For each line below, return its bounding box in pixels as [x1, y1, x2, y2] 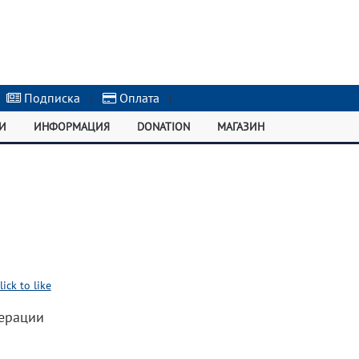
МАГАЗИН [216, 119, 264, 134]
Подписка [21, 90, 81, 106]
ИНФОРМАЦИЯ [34, 119, 111, 134]
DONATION [136, 119, 190, 134]
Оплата [116, 90, 160, 106]
